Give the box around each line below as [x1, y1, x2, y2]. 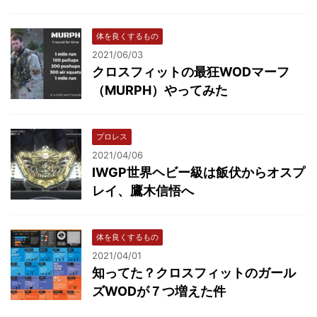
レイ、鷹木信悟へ [92, 183, 194, 198]
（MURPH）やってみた [92, 82, 228, 98]
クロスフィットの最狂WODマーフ [92, 64, 289, 79]
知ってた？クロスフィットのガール [92, 265, 296, 280]
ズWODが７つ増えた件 [92, 283, 226, 299]
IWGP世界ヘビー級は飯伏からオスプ [92, 164, 305, 180]
